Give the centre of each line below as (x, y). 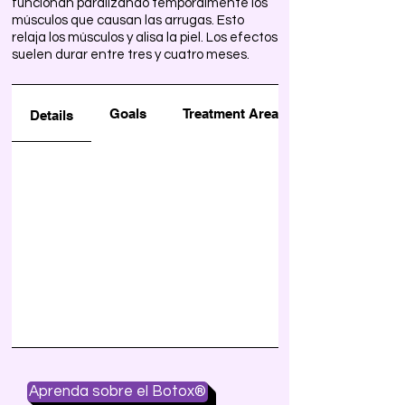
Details (52, 115)
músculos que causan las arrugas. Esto (128, 20)
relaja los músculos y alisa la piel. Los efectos (145, 38)
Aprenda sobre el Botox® (118, 391)
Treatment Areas (234, 113)
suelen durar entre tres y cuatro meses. (131, 55)
